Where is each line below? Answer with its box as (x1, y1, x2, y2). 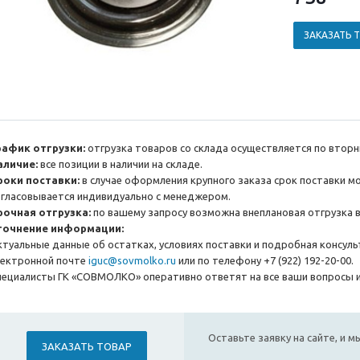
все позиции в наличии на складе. (38, 158, 202, 170)
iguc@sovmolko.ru (88, 255, 176, 267)
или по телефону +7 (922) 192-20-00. (176, 255, 354, 267)
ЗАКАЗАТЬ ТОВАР (42, 341, 132, 353)
